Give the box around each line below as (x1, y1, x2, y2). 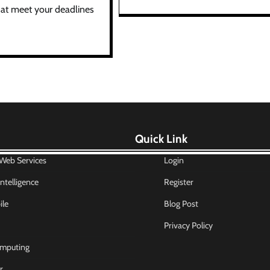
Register (164, 176, 193, 187)
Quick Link (135, 131, 187, 146)
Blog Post (164, 198, 198, 209)
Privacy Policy (164, 219, 213, 231)
